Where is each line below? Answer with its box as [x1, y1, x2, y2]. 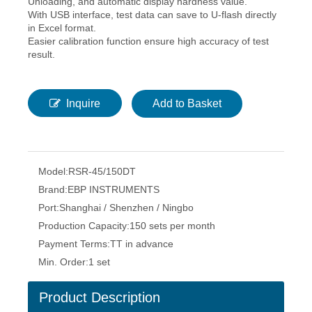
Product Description [39, 290, 160, 305]
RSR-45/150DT [68, 166, 136, 177]
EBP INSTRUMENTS [68, 184, 159, 195]
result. [28, 49, 55, 60]
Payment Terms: [38, 238, 110, 249]
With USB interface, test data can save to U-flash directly [28, 9, 276, 20]
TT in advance [110, 238, 173, 249]
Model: [38, 166, 68, 177]
